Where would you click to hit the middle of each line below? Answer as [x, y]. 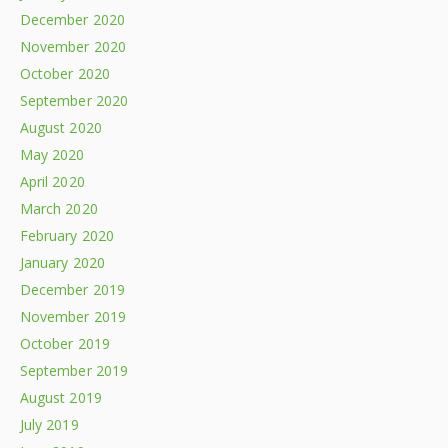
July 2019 [49, 424]
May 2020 [52, 154]
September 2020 [74, 100]
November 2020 [73, 46]
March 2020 [59, 208]
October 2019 [65, 343]
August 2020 [61, 127]
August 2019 [61, 397]
